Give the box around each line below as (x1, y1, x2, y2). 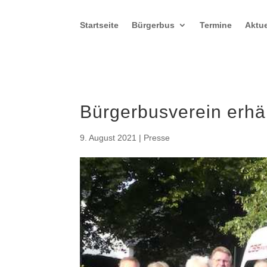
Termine (200, 20, 232, 30)
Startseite (80, 20, 119, 30)
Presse (144, 132, 170, 142)
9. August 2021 (80, 132, 137, 142)
